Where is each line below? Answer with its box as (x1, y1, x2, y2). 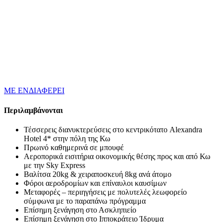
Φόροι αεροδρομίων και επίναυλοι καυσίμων (24, 178, 166, 187)
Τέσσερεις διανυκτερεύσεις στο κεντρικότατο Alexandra (24, 125, 202, 134)
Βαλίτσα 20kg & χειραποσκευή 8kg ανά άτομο (24, 169, 171, 178)
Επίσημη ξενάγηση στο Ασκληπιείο (24, 205, 136, 214)
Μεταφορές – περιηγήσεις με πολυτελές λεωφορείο (24, 187, 187, 196)
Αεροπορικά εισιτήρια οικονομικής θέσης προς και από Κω (24, 152, 211, 161)
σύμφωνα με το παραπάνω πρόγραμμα (24, 196, 146, 205)
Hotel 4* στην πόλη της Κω (24, 134, 111, 143)
